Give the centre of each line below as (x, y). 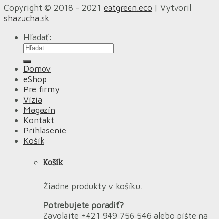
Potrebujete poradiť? (83, 205)
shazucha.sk (27, 18)
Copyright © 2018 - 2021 (54, 8)
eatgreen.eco (128, 8)
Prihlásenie (45, 130)
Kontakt (39, 120)
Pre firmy (42, 89)
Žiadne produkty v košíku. (93, 186)
